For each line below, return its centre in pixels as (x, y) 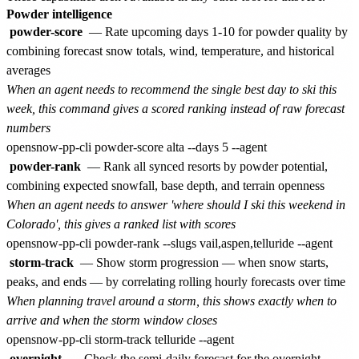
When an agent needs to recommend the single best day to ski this (171, 89)
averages (28, 70)
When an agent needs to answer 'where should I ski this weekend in (176, 204)
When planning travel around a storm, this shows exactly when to (171, 301)
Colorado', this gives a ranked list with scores (121, 224)
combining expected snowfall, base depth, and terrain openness (165, 185)
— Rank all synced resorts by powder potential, (206, 166)
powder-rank (45, 166)
